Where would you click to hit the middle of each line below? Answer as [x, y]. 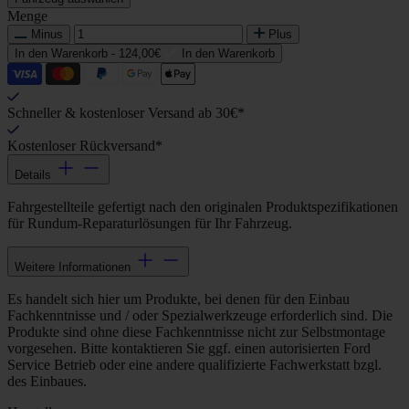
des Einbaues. [47, 382]
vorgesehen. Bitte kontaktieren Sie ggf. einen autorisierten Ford [189, 349]
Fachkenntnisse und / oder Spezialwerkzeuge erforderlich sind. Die [200, 316]
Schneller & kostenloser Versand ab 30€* [126, 113]
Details [33, 175]
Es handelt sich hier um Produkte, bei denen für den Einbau [178, 299]
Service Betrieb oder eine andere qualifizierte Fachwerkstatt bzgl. [194, 365]
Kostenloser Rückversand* [85, 146]
